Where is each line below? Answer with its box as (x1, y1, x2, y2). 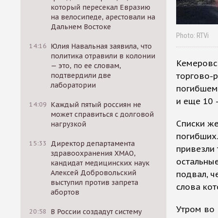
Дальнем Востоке (51, 22, 111, 31)
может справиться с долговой (51, 110, 154, 119)
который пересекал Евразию (51, 3, 151, 12)
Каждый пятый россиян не (51, 100, 142, 109)
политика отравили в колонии (51, 52, 156, 60)
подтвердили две (51, 71, 111, 80)
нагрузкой (51, 120, 87, 128)
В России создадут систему (51, 207, 142, 216)
